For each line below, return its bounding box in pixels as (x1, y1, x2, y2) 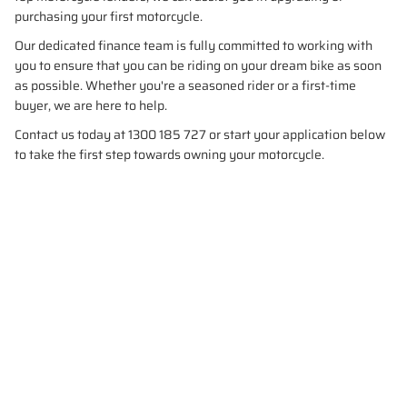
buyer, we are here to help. (15, 94, 167, 115)
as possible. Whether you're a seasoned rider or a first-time (15, 74, 356, 95)
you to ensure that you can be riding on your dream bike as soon (15, 55, 382, 75)
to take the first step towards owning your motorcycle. (15, 144, 324, 164)
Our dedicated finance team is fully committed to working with (15, 35, 372, 55)
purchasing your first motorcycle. (15, 5, 203, 26)
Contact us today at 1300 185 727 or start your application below (15, 124, 385, 144)
